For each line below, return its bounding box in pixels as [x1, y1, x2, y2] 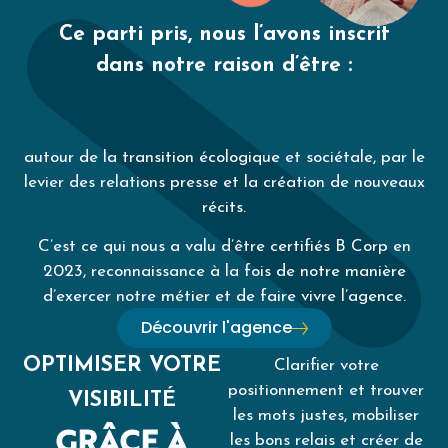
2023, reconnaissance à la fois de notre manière [42, 263, 406, 281]
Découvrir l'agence [140, 316, 292, 340]
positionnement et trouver [228, 381, 424, 399]
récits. [202, 198, 246, 216]
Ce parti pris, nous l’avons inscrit [58, 23, 390, 45]
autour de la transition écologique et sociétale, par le [23, 148, 425, 166]
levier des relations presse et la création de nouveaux [23, 173, 425, 191]
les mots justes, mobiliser [233, 406, 419, 424]
